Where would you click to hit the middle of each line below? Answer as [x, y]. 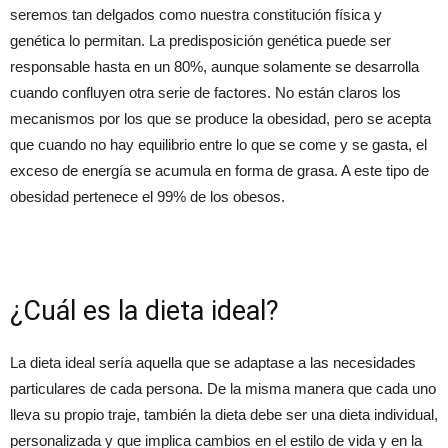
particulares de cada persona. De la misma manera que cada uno [223, 388]
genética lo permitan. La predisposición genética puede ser [200, 40]
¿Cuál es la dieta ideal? [144, 310]
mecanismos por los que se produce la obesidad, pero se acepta [220, 118]
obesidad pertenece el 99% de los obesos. [147, 196]
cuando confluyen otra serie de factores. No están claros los [205, 92]
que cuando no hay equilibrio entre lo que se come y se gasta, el [218, 144]
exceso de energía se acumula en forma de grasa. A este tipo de [219, 170]
